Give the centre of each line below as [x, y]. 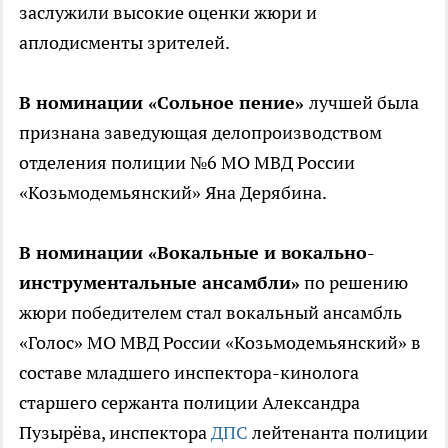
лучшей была [364, 103]
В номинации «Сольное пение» [164, 103]
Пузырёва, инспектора [115, 433]
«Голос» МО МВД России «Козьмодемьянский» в [220, 343]
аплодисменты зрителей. [124, 43]
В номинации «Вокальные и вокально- [196, 253]
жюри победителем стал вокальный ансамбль [210, 313]
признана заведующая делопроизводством [200, 133]
